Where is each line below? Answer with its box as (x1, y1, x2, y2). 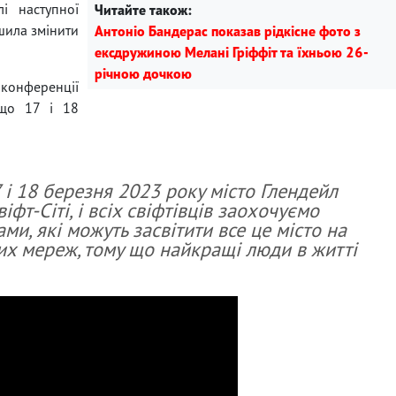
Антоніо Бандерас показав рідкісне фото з (95, 21, 361, 40)
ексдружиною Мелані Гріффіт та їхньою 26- (95, 42, 369, 61)
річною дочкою (95, 64, 192, 82)
